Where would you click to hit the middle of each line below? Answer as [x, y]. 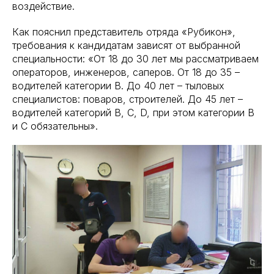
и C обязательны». [55, 126]
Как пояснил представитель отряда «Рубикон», [124, 31]
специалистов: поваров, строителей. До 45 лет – [128, 99]
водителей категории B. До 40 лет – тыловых [118, 85]
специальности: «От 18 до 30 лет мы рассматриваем [135, 58]
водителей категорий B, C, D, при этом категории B [133, 112]
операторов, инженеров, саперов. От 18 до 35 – [126, 72]
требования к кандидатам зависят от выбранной [126, 45]
